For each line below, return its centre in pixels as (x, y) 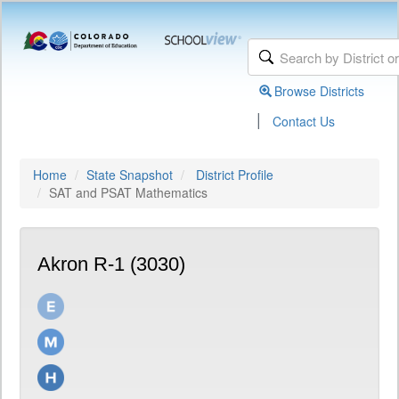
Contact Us (304, 121)
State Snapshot (130, 175)
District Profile (235, 175)
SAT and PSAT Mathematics (128, 192)
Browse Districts (320, 91)
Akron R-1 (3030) (111, 264)
